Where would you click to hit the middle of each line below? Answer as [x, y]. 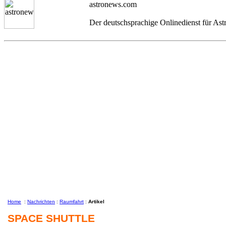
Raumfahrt [72, 202]
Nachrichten [41, 202]
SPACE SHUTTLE [51, 218]
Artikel [96, 202]
